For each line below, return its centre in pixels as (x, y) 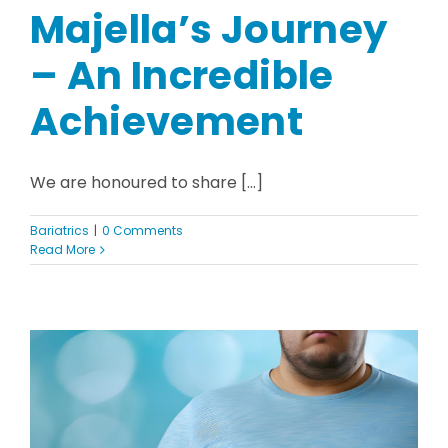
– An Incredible (182, 76)
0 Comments (142, 231)
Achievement (167, 122)
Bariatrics (59, 231)
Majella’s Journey (209, 30)
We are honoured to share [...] (146, 183)
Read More (62, 250)
